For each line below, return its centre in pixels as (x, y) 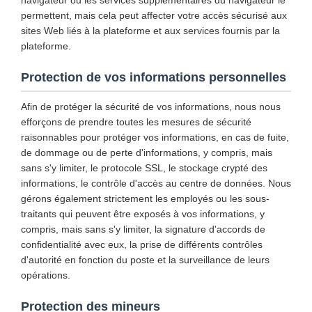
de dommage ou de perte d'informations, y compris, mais (147, 153)
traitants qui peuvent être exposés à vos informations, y (143, 214)
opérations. (46, 275)
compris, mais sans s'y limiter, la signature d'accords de (143, 229)
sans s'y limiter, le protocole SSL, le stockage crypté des (144, 168)
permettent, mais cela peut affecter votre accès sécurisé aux (154, 15)
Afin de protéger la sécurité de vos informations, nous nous (151, 107)
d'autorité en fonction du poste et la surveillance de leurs (145, 260)
